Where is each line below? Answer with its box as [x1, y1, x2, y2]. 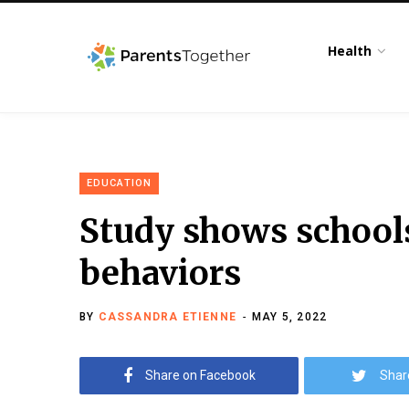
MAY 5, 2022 [252, 310, 328, 323]
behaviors [79, 253, 241, 294]
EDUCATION [87, 177, 152, 189]
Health [328, 42, 372, 59]
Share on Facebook [144, 368, 256, 383]
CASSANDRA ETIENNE [98, 310, 237, 323]
